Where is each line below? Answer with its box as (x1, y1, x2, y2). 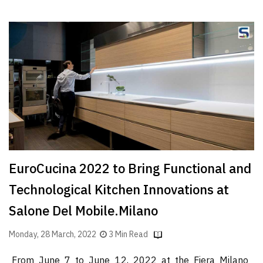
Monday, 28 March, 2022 (9, 227, 100, 241)
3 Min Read (107, 227, 150, 241)
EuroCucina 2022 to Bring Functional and (9, 158, 251, 180)
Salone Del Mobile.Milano (9, 200, 158, 222)
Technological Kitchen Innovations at (9, 179, 229, 201)
